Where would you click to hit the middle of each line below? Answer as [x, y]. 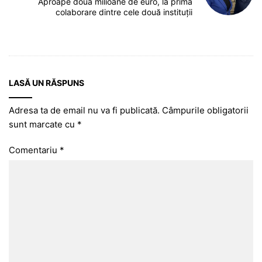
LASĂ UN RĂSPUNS [46, 82]
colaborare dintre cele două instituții [124, 12]
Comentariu [34, 150]
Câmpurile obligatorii [205, 110]
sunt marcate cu [43, 124]
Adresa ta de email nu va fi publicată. [84, 110]
